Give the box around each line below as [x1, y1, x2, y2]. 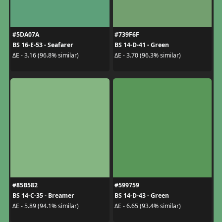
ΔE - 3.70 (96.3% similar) [114, 51, 181, 60]
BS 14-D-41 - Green [114, 40, 169, 49]
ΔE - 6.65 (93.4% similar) [114, 202, 181, 211]
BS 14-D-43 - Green [114, 191, 169, 200]
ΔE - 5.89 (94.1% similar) [12, 202, 79, 211]
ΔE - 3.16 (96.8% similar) [12, 51, 79, 60]
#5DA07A [12, 30, 39, 39]
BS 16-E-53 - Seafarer [12, 40, 73, 49]
